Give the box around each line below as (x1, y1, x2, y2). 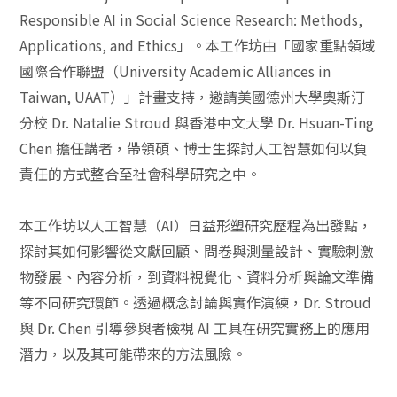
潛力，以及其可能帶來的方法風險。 (19, 343, 247, 364)
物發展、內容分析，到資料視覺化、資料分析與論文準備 (19, 266, 375, 287)
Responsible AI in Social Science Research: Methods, (19, 9, 363, 30)
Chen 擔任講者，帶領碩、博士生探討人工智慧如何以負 (19, 137, 369, 159)
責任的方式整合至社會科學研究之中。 (19, 163, 261, 184)
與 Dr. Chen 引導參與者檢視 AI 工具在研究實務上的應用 (19, 317, 370, 339)
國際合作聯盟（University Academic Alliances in (19, 60, 331, 82)
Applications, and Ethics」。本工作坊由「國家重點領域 (19, 35, 377, 56)
